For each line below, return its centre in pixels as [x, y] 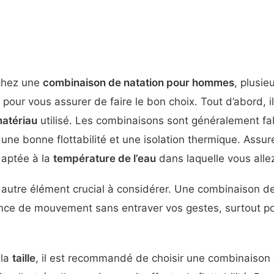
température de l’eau [105, 158]
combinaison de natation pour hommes [139, 82]
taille [24, 258]
